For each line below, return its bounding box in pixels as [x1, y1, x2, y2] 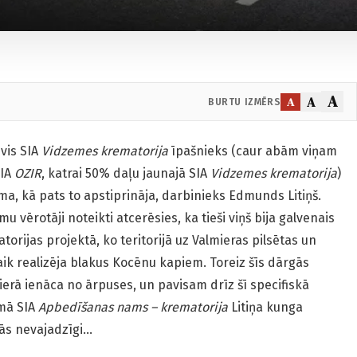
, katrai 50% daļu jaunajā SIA [41, 166, 207, 182]
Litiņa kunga [231, 300, 303, 316]
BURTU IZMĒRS [208, 96, 281, 108]
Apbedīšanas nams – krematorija [35, 300, 231, 316]
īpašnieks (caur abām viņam [168, 143, 337, 159]
